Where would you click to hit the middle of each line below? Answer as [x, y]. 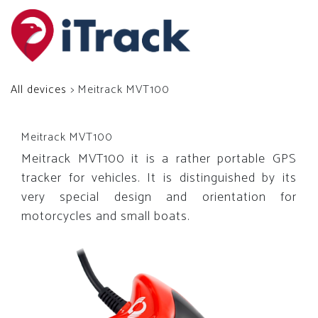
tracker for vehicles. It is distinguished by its [159, 178]
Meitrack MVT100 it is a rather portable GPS [159, 159]
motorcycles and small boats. [105, 216]
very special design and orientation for [159, 197]
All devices [39, 90]
